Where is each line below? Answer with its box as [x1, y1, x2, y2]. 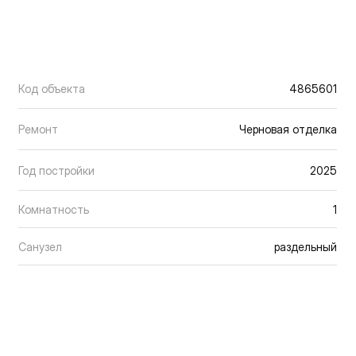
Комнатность [18, 203, 89, 217]
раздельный [274, 240, 337, 254]
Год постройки [18, 163, 95, 177]
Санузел [18, 240, 62, 254]
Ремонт [18, 122, 58, 137]
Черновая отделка [239, 122, 337, 137]
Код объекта [18, 81, 85, 95]
